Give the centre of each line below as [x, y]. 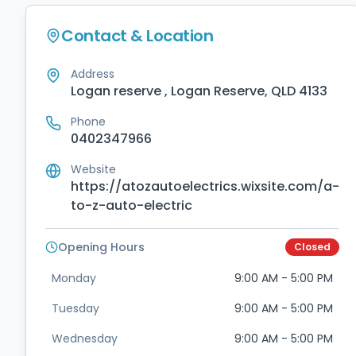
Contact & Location [137, 36]
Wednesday [85, 339]
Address [93, 74]
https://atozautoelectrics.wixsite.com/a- [205, 186]
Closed [312, 247]
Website [93, 169]
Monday [74, 278]
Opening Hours [101, 247]
